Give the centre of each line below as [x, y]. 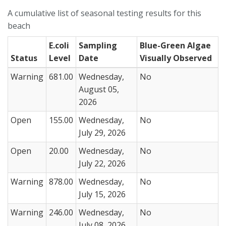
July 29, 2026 [102, 133]
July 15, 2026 [102, 194]
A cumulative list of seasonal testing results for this [104, 13]
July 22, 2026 [102, 163]
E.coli [59, 45]
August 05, [99, 89]
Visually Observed [176, 58]
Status [24, 58]
